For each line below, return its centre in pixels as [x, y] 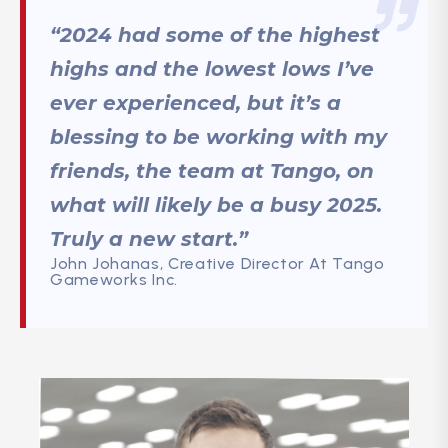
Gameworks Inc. [114, 280]
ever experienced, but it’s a [195, 103]
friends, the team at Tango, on [212, 171]
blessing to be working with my [218, 137]
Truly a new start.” [149, 239]
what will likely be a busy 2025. [216, 205]
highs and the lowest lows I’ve [212, 69]
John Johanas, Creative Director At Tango [217, 264]
